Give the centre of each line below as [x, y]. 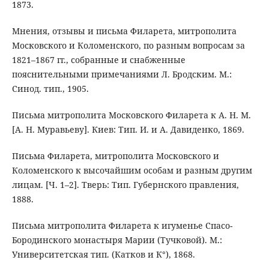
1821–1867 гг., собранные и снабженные [98, 60]
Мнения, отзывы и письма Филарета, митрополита [124, 31]
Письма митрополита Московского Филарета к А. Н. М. [131, 115]
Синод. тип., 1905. [50, 89]
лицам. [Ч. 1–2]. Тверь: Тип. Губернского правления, [125, 185]
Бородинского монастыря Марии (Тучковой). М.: [117, 240]
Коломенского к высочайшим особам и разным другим [132, 171]
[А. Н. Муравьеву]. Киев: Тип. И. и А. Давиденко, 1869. [128, 130]
